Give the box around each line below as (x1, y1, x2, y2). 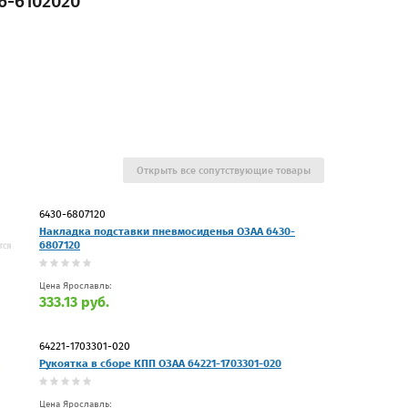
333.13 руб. (39, 292, 109, 311)
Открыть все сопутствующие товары (137, 164, 311, 177)
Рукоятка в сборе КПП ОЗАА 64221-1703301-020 (39, 356, 281, 370)
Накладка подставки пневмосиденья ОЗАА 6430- (39, 224, 295, 238)
